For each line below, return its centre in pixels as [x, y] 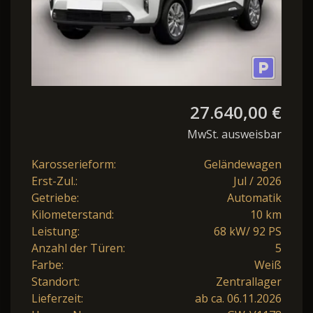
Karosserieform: [74, 165]
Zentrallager [249, 282]
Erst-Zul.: [54, 181]
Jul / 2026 [257, 181]
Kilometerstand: [73, 215]
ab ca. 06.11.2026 [238, 299]
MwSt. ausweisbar [234, 134]
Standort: [56, 282]
